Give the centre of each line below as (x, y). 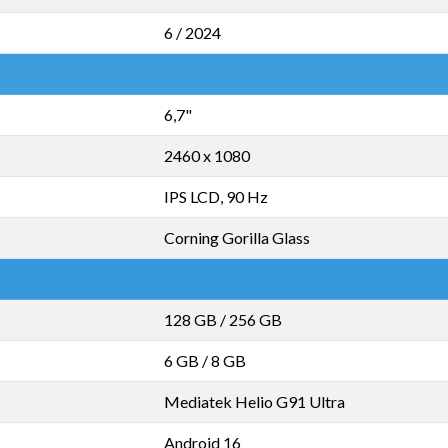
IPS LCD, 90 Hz (216, 196)
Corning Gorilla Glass (237, 237)
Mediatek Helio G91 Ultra (254, 401)
